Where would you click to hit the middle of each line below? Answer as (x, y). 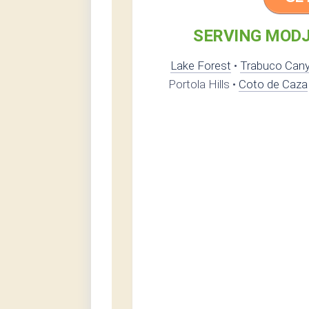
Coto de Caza (273, 84)
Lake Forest (201, 66)
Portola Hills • (203, 84)
